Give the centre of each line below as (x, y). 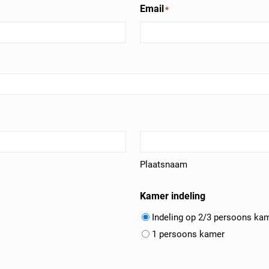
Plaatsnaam (164, 165)
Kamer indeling (173, 196)
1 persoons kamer (189, 234)
